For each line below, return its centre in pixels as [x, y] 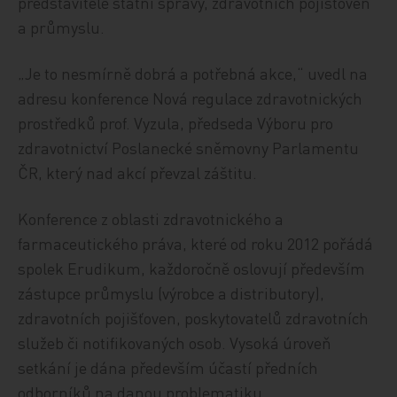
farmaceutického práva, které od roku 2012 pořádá [196, 243]
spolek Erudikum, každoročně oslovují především [192, 268]
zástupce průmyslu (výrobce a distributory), [171, 293]
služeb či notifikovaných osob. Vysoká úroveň [175, 343]
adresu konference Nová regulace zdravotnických [191, 98]
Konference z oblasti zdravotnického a [151, 218]
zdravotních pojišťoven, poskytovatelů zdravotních [194, 318]
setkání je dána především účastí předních [168, 367]
